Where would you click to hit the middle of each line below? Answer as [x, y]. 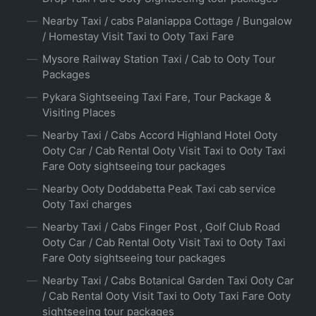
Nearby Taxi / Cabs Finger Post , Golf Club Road [161, 227]
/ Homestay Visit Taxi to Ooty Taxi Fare [138, 37]
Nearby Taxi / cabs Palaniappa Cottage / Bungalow [167, 21]
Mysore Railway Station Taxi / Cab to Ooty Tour [159, 59]
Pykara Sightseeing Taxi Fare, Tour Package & [157, 97]
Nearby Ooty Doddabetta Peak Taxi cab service [159, 189]
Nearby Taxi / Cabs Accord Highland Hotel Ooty [160, 135]
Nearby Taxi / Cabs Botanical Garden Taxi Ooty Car [168, 281]
